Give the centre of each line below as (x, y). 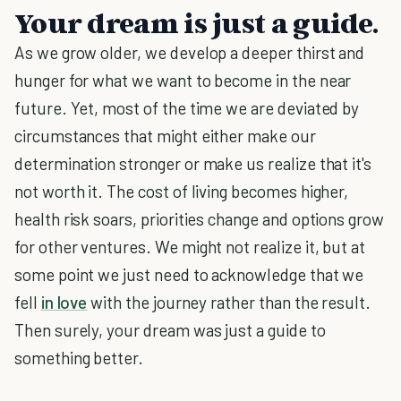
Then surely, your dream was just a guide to (170, 330)
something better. (79, 358)
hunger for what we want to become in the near (183, 80)
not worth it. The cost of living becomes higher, (182, 191)
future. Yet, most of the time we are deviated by (187, 108)
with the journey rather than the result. (229, 302)
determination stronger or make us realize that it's (193, 163)
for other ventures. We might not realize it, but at (190, 247)
